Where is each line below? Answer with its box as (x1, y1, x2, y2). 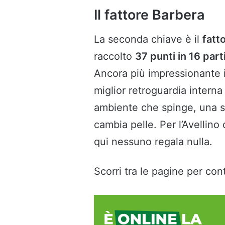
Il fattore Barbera (94, 6, 205, 23)
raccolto (94, 50, 135, 63)
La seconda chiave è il (94, 33, 202, 46)
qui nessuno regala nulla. (94, 136, 212, 148)
